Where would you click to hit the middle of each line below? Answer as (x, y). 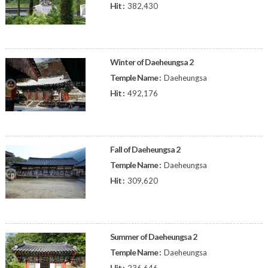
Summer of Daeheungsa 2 (153, 237)
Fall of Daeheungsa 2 (145, 149)
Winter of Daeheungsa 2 (151, 62)
